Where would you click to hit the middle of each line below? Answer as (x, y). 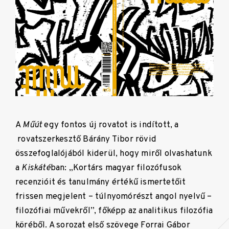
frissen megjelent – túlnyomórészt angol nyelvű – (114, 196)
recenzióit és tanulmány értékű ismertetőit (101, 182)
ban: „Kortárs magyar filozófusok (116, 168)
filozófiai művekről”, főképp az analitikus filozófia (114, 211)
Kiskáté (36, 168)
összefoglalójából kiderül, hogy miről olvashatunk (114, 153)
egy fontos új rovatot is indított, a (110, 125)
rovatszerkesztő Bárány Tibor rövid (86, 139)
